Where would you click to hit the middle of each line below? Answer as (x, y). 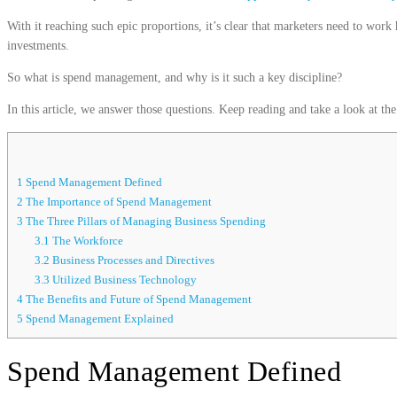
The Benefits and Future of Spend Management (137, 300)
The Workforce (86, 241)
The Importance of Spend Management (117, 202)
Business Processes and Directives (132, 261)
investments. (38, 45)
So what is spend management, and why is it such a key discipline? (176, 77)
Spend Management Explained (98, 319)
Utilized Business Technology (123, 280)
